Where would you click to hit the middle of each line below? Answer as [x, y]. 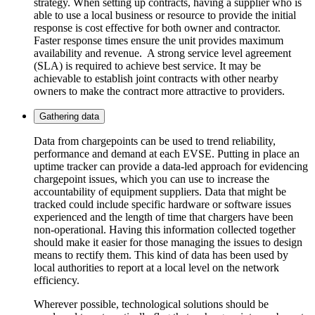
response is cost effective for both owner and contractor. [159, 27]
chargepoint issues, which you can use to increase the [152, 179]
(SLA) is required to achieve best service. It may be [147, 65]
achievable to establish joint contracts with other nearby [156, 78]
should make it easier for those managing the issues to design [168, 242]
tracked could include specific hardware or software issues [162, 204]
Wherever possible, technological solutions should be [151, 304]
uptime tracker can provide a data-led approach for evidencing [171, 166]
